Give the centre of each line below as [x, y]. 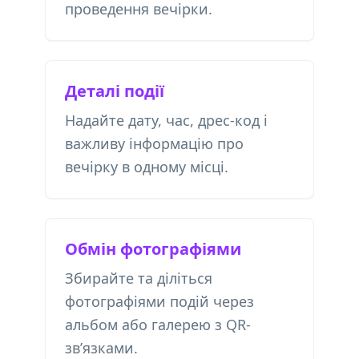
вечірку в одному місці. [147, 167]
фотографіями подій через [159, 301]
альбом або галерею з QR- [158, 325]
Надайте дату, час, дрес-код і [166, 120]
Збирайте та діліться [139, 278]
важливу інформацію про [154, 143]
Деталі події [115, 91]
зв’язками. [101, 348]
